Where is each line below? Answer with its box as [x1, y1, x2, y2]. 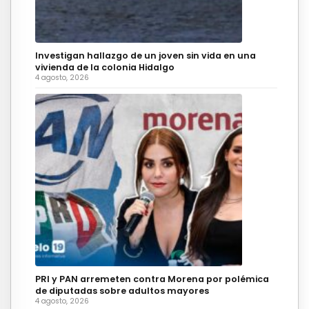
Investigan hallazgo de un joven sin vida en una [35, 49, 256, 61]
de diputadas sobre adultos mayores [35, 284, 209, 297]
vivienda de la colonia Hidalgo [35, 61, 175, 73]
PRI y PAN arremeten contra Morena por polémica [35, 272, 269, 285]
